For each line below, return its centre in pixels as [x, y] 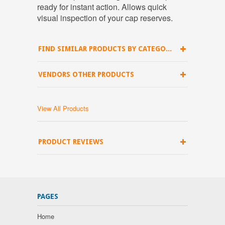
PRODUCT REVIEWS [71, 142]
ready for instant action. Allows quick [102, 7]
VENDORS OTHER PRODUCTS [86, 74]
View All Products [63, 108]
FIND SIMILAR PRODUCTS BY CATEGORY [169, 49]
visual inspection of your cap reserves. [105, 18]
